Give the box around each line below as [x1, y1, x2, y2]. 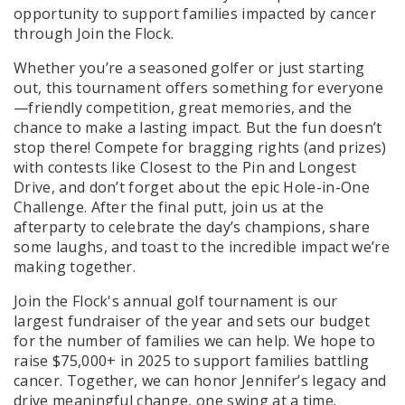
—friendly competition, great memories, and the [14, 98, 353, 118]
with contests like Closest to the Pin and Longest [14, 157, 357, 178]
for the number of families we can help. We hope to [14, 331, 376, 352]
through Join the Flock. [14, 24, 174, 44]
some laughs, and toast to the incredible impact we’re [14, 237, 390, 258]
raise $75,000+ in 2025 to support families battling [14, 351, 370, 372]
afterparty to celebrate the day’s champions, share [14, 217, 371, 238]
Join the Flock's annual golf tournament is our [14, 291, 338, 312]
